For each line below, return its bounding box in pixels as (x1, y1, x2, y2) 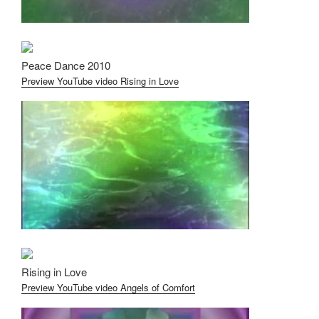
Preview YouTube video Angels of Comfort (21, 280, 195, 294)
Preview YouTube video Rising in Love (21, 73, 179, 88)
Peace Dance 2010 (21, 57, 110, 73)
